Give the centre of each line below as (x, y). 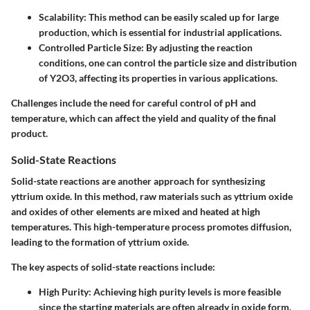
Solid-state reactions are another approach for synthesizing (138, 181)
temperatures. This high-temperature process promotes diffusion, (151, 226)
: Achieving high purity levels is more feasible (185, 291)
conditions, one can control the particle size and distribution (168, 62)
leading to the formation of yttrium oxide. (100, 241)
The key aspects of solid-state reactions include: (113, 266)
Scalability (61, 17)
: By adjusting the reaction (197, 47)
